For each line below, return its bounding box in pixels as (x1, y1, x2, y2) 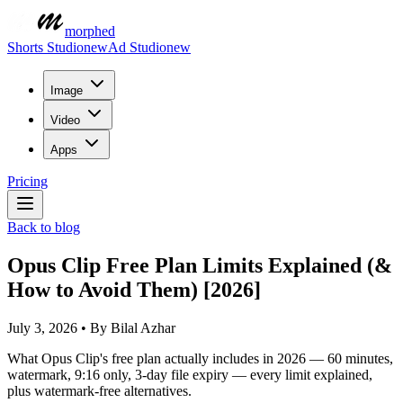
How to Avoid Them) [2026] (7, 277, 261, 301)
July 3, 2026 (7, 319, 77, 336)
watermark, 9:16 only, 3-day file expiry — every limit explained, (7, 366, 372, 382)
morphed (65, 23, 115, 39)
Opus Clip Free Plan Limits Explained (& (7, 253, 392, 277)
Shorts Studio (7, 40, 84, 55)
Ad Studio (108, 40, 166, 55)
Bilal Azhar (111, 319, 175, 336)
